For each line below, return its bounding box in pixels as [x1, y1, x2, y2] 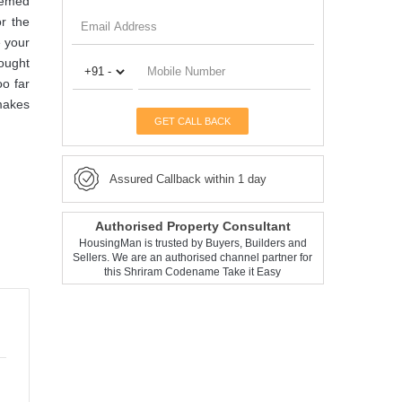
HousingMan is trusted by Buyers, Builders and [78, 236, 307, 249]
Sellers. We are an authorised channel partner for [73, 250, 313, 264]
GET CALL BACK [154, 115, 232, 127]
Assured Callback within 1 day [109, 171, 267, 186]
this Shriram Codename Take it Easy [104, 265, 282, 278]
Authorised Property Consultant [94, 218, 291, 233]
